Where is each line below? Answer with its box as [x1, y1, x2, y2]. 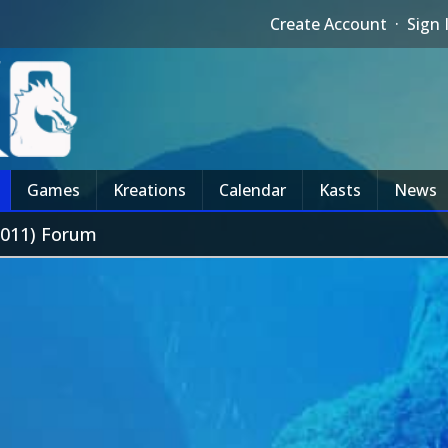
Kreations [113, 179, 186, 201]
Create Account [270, 13, 388, 35]
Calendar [219, 179, 286, 201]
